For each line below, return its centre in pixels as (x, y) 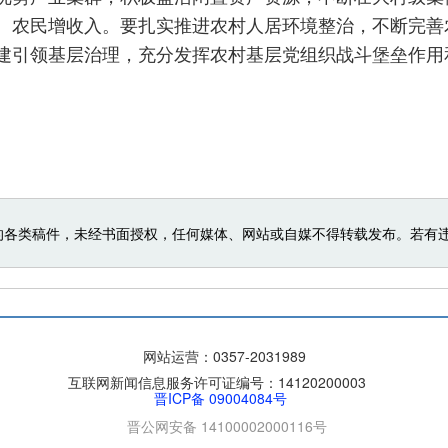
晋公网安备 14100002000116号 (226, 426)
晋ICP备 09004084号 (220, 398)
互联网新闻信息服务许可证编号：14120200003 (224, 382)
